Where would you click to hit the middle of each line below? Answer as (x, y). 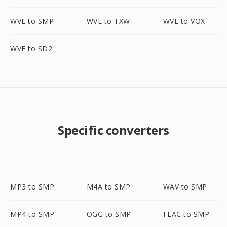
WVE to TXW (108, 21)
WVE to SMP (32, 21)
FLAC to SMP (186, 214)
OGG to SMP (109, 214)
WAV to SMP (185, 187)
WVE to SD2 (31, 48)
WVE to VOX (184, 21)
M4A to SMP (108, 187)
